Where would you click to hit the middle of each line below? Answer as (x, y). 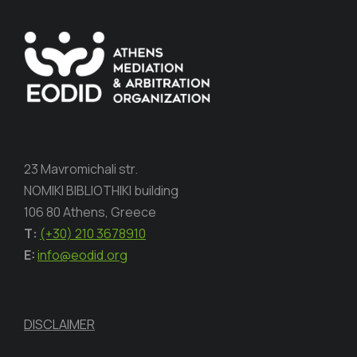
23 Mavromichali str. (81, 169)
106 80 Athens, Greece (90, 212)
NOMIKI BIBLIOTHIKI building (101, 190)
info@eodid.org (82, 255)
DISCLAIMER (59, 324)
